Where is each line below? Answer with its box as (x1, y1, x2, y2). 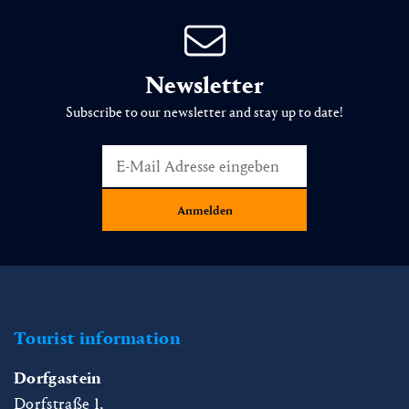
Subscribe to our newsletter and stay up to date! (66, 103, 343, 121)
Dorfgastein (14, 369, 102, 389)
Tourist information (14, 328, 182, 350)
